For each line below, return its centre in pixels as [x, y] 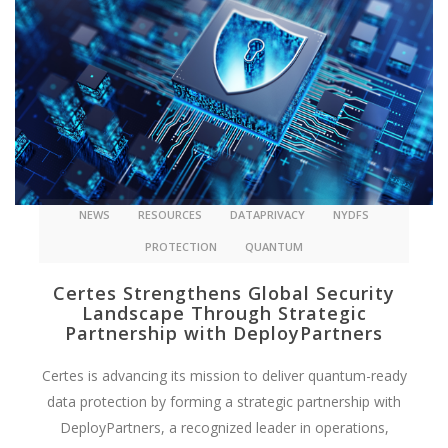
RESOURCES [170, 214]
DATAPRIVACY [267, 214]
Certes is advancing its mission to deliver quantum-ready [224, 375]
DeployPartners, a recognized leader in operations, [224, 427]
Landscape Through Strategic [224, 312]
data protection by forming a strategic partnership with [224, 401]
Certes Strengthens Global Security [224, 292]
